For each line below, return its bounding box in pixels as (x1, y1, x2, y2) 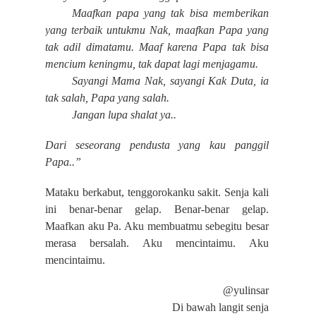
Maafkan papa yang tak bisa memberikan (71, 7, 269, 20)
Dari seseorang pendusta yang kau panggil (45, 139, 269, 152)
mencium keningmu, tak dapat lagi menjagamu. (45, 58, 258, 71)
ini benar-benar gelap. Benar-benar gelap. (45, 203, 269, 216)
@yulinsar (222, 284, 269, 297)
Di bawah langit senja (171, 301, 269, 314)
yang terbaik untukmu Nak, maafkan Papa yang (45, 24, 269, 37)
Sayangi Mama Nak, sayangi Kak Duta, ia (71, 75, 269, 87)
